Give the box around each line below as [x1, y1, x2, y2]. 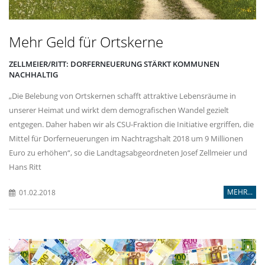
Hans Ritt [9, 161, 41, 173]
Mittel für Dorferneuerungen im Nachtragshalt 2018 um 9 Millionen [9, 133, 243, 144]
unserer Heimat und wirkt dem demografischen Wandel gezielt [9, 105, 229, 116]
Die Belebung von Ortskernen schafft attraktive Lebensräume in [9, 91, 236, 102]
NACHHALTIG [9, 69, 58, 80]
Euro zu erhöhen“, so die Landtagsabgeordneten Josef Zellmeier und [9, 147, 247, 159]
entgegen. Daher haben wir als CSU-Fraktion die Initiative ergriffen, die [9, 119, 254, 130]
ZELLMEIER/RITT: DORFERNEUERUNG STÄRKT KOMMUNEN [9, 59, 219, 70]
